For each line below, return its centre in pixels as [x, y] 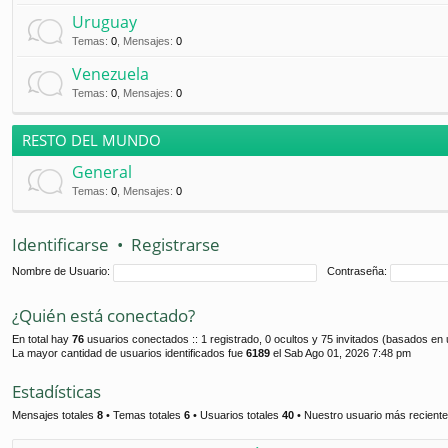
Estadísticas [56, 391]
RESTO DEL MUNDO [91, 140]
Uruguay [104, 22]
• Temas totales [143, 415]
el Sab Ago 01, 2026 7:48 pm [340, 353]
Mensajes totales [54, 415]
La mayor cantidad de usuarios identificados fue [129, 353]
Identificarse [60, 244]
